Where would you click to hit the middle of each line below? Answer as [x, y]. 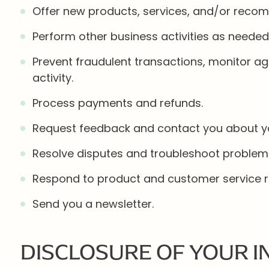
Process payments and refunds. [117, 103]
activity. [53, 78]
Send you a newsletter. [93, 204]
